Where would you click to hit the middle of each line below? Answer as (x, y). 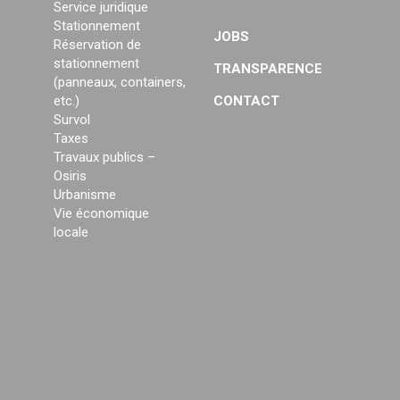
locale (71, 233)
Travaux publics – (104, 158)
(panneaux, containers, (120, 83)
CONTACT (246, 101)
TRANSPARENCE (268, 69)
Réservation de (97, 45)
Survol (72, 120)
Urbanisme (85, 195)
